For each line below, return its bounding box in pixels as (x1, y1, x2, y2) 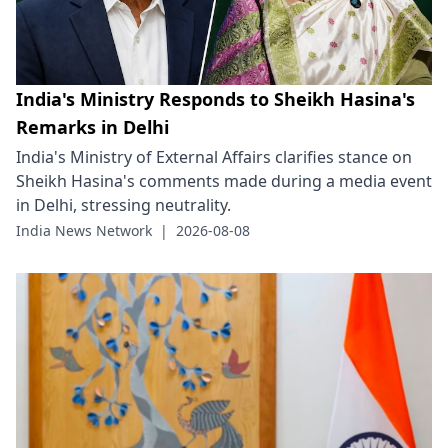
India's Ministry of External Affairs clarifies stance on (16, 146, 412, 169)
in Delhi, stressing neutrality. (16, 194, 231, 217)
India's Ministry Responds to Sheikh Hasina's (16, 87, 415, 112)
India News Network (16, 221, 152, 241)
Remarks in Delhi (16, 115, 169, 140)
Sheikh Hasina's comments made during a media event (16, 170, 432, 193)
